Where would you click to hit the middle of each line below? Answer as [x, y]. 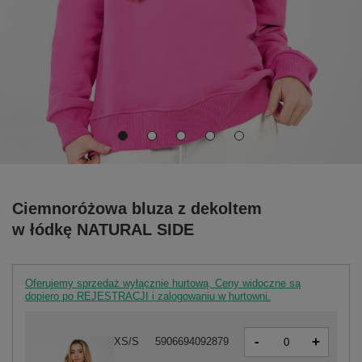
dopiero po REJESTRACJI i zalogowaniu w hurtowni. [148, 296]
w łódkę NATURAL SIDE [103, 229]
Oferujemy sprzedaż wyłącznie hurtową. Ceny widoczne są [163, 283]
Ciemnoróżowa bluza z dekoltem [137, 208]
